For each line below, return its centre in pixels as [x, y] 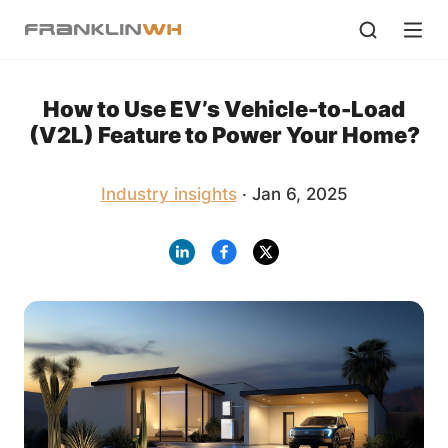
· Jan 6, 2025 [292, 193]
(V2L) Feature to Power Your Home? [224, 134]
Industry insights [168, 193]
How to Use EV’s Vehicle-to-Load [224, 108]
